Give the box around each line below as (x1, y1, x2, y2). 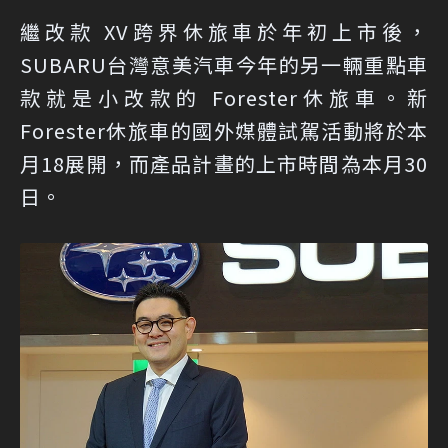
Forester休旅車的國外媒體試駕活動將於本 (20, 116, 428, 146)
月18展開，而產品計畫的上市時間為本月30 (20, 149, 428, 179)
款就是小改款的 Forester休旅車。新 (20, 83, 428, 113)
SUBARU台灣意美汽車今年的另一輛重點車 (20, 50, 428, 80)
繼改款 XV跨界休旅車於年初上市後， (20, 17, 428, 47)
